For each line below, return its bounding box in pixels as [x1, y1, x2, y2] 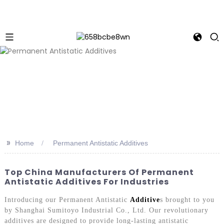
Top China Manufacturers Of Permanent [4, 166, 194, 178]
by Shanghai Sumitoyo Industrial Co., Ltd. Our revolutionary [4, 206, 208, 214]
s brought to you [159, 196, 214, 204]
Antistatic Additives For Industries [4, 175, 169, 187]
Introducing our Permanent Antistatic [4, 196, 130, 204]
